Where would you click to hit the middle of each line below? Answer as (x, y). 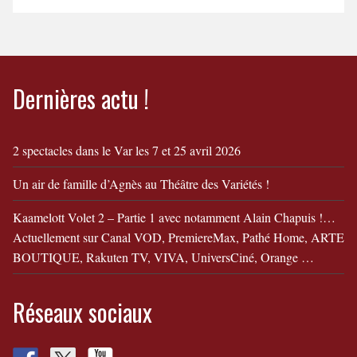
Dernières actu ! (80, 98)
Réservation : (66, 35)
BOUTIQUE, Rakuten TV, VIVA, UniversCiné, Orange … (163, 257)
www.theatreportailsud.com (98, 51)
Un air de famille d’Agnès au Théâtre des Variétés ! (141, 184)
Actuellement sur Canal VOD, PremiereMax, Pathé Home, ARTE (178, 237)
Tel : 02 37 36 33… (81, 67)
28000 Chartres (71, 19)
